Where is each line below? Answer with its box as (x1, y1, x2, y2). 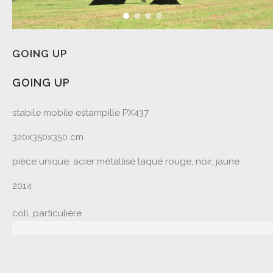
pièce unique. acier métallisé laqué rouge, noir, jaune (12, 156, 239, 167)
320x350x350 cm (12, 132, 83, 143)
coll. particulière (12, 208, 82, 219)
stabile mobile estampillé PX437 (12, 107, 149, 118)
